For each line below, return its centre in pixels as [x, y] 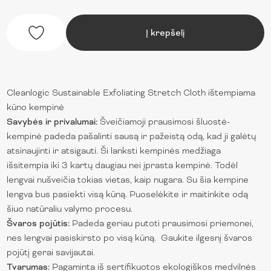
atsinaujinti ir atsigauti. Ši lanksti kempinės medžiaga [114, 150]
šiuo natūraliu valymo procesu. [71, 208]
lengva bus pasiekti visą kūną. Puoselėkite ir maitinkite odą [128, 194]
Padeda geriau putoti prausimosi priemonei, [163, 223]
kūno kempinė [36, 107]
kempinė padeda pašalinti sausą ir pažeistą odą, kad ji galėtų [132, 136]
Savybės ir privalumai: [52, 121]
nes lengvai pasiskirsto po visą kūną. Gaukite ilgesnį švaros [130, 237]
